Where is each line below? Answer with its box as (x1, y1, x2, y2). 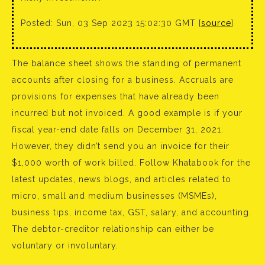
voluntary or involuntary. (12, 241, 118, 250)
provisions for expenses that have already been (12, 92, 219, 101)
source (201, 18, 231, 28)
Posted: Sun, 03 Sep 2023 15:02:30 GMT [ (21, 18, 201, 28)
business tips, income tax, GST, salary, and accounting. (12, 208, 251, 217)
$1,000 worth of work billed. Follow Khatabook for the (12, 158, 251, 167)
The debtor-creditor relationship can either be (12, 224, 214, 234)
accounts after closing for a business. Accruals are (12, 75, 234, 85)
